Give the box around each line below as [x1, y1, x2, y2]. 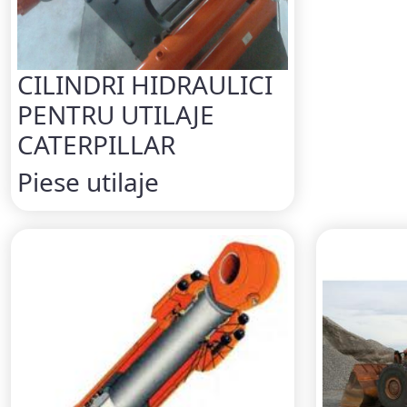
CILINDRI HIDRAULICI [17, 66, 273, 102]
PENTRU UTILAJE [17, 96, 214, 132]
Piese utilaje [17, 164, 159, 199]
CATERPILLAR [17, 126, 175, 162]
